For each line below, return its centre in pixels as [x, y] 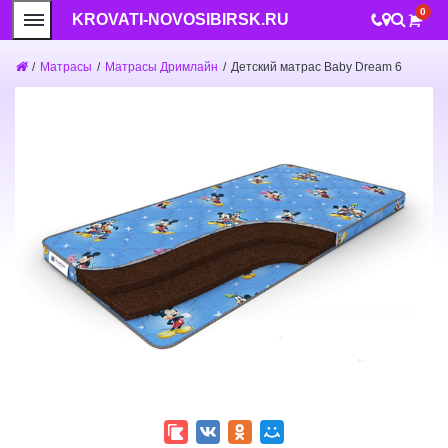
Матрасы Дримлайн [161, 67]
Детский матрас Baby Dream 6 [316, 67]
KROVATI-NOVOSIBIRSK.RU [180, 19]
